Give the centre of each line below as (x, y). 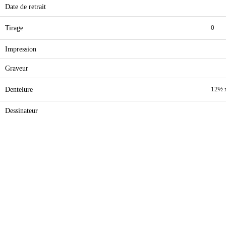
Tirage (14, 28)
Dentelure (19, 89)
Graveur (17, 68)
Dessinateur (21, 110)
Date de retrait (25, 7)
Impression (21, 49)
